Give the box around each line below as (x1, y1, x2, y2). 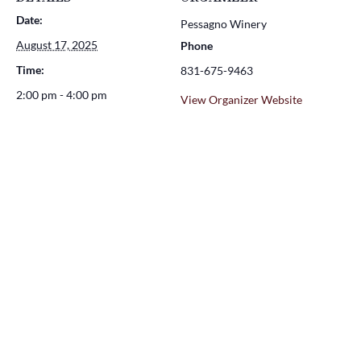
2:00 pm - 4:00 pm (16, 87, 107, 102)
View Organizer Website (180, 92, 302, 106)
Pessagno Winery (180, 16, 267, 31)
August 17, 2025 (16, 37, 98, 52)
